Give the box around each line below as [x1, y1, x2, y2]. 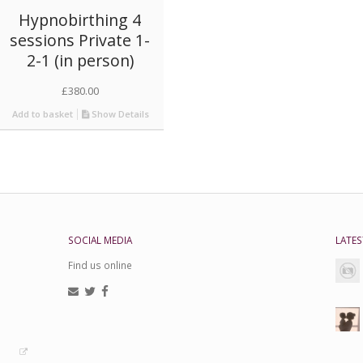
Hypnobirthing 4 [19, 8, 142, 31]
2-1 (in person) [26, 49, 134, 71]
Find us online [68, 258, 132, 272]
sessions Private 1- [10, 28, 151, 51]
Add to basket [9, 107, 73, 120]
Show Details [89, 107, 150, 120]
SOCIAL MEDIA [68, 233, 132, 247]
